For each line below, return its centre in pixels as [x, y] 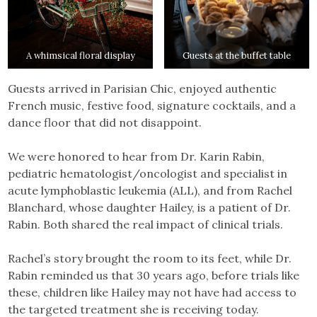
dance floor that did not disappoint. [105, 122]
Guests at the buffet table [236, 55]
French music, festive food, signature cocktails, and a [152, 105]
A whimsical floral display [80, 55]
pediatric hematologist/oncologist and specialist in [148, 173]
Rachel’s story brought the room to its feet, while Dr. [150, 258]
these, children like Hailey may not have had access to [152, 292]
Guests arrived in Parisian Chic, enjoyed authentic [143, 88]
